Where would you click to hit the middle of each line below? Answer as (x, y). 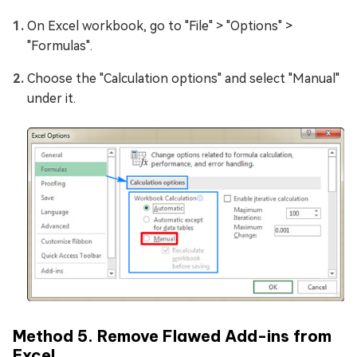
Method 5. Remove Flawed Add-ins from (172, 335)
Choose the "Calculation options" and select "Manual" (183, 78)
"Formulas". (60, 45)
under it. (51, 98)
